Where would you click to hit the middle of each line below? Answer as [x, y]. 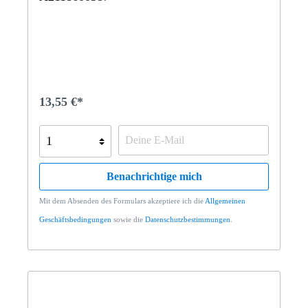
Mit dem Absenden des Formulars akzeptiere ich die [122, 200]
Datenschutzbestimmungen [188, 219]
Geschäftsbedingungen [75, 219]
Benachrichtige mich [154, 176]
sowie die [128, 219]
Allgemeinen [225, 200]
